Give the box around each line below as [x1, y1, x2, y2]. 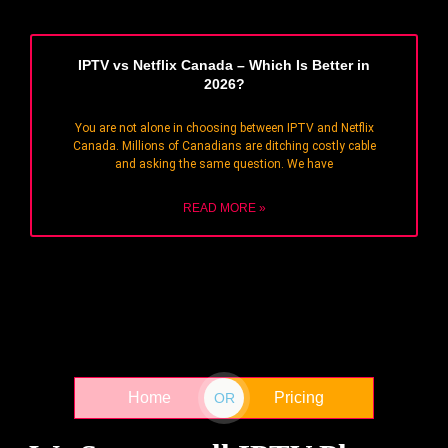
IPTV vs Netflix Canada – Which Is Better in [78, 57, 370, 74]
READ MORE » [182, 201, 266, 216]
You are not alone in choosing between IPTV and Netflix [74, 121, 374, 136]
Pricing [274, 389, 324, 407]
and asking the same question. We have [115, 157, 333, 172]
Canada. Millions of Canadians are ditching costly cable [72, 139, 376, 154]
